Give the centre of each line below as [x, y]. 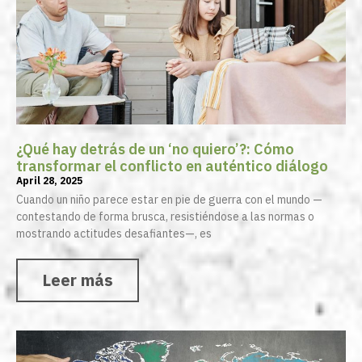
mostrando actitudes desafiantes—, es [114, 234]
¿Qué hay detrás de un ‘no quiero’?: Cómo [155, 149]
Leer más [78, 280]
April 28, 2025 [49, 181]
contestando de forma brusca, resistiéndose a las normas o [165, 217]
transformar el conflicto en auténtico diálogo [172, 166]
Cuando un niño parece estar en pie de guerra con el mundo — [169, 200]
